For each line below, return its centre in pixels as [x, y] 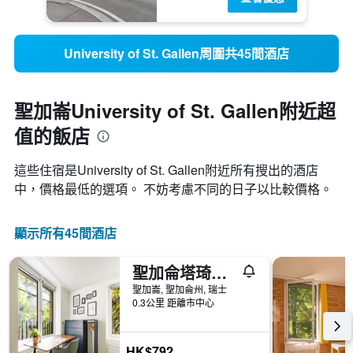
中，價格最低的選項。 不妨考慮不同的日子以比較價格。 [173, 189]
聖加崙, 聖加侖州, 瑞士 [180, 289]
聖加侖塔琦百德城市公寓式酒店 [219, 273]
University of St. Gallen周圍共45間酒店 [176, 54]
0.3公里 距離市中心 [173, 303]
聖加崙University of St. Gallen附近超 [175, 111]
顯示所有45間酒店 [65, 233]
